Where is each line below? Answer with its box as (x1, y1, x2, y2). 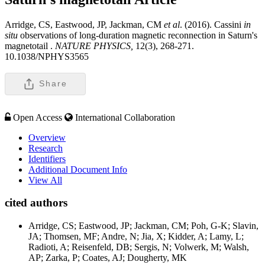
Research (28, 143, 63, 153)
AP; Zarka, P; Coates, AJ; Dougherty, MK (28, 253, 187, 263)
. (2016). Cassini (180, 19, 244, 30)
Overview (28, 132, 66, 143)
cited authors (5, 196, 67, 209)
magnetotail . (5, 40, 53, 51)
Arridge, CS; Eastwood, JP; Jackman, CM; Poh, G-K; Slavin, (28, 221, 258, 231)
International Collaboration (75, 112, 175, 122)
